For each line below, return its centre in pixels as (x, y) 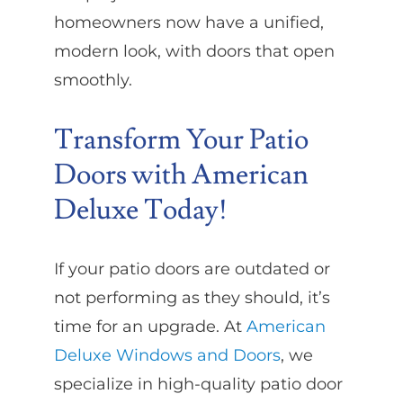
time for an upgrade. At (150, 327)
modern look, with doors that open (194, 51)
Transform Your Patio (181, 139)
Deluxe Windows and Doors (167, 356)
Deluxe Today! (140, 210)
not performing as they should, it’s (192, 298)
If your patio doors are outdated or (192, 269)
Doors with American (181, 175)
